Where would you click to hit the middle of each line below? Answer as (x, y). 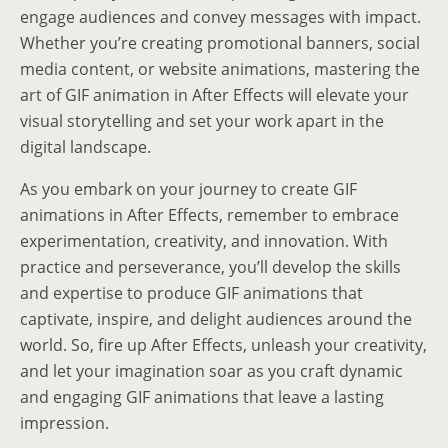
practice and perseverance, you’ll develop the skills (210, 266)
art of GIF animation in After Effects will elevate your (214, 94)
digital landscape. (85, 146)
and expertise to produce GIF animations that (191, 292)
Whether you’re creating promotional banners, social (220, 42)
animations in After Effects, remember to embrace (209, 214)
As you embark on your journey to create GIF (188, 188)
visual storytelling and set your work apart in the (202, 120)
